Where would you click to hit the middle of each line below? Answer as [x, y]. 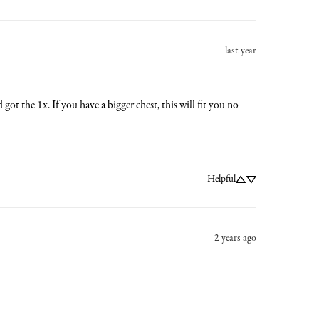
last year [241, 51]
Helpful [221, 179]
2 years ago [235, 238]
